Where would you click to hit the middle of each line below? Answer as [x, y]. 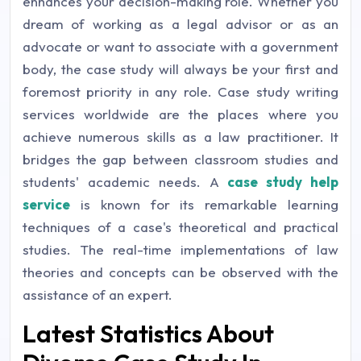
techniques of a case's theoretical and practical [180, 227]
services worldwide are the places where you [180, 114]
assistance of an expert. [98, 295]
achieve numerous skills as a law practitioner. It [180, 137]
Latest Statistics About [148, 334]
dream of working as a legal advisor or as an [180, 24]
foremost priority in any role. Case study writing [180, 91]
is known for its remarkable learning [204, 204]
